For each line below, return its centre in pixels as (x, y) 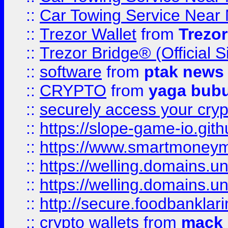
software (71, 72)
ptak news (184, 72)
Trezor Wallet (88, 34)
